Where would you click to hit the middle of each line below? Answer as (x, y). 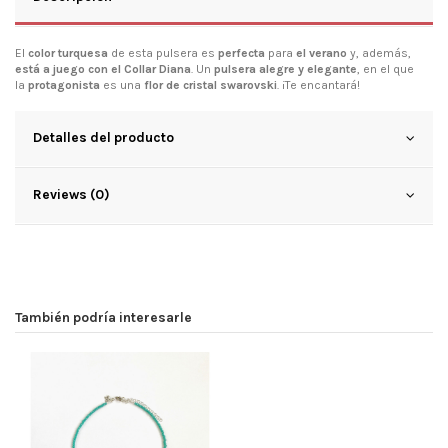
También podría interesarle (103, 316)
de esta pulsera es (164, 52)
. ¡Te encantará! (318, 84)
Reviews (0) (71, 193)
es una (122, 84)
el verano (323, 52)
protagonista (64, 84)
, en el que (385, 68)
